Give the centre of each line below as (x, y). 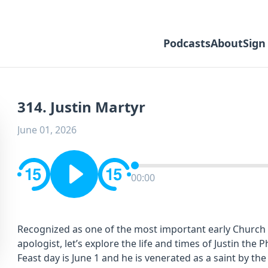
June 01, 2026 (47, 130)
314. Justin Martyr (81, 107)
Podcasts (187, 43)
